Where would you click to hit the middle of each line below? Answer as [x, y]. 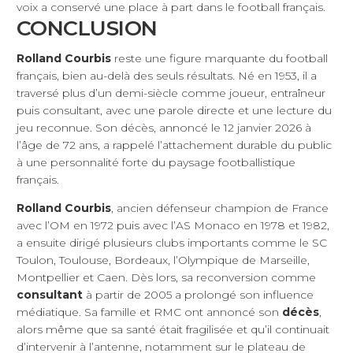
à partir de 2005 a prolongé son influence [198, 294]
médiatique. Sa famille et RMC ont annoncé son [149, 312]
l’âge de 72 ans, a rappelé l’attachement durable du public [174, 145]
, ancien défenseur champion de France [220, 208]
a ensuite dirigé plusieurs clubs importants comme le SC [172, 242]
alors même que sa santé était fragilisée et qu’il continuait [173, 329]
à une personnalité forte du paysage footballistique [156, 162]
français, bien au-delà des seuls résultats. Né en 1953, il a [167, 75]
